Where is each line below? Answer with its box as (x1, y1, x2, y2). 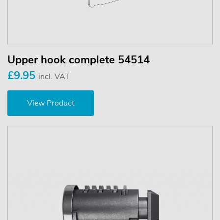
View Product (27, 98, 74, 109)
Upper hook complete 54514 (7, 53, 150, 68)
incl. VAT (38, 71, 70, 82)
